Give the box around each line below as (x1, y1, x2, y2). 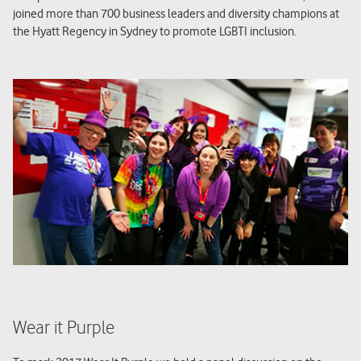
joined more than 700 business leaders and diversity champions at (13, 6, 339, 21)
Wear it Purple (13, 317, 114, 338)
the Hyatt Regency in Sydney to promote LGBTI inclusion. (13, 23, 297, 39)
